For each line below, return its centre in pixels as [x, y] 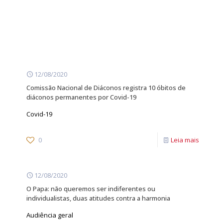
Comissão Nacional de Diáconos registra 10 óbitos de [106, 88]
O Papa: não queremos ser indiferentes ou [91, 189]
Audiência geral [50, 215]
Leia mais [185, 140]
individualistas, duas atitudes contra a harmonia [98, 198]
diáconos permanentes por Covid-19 [81, 97]
